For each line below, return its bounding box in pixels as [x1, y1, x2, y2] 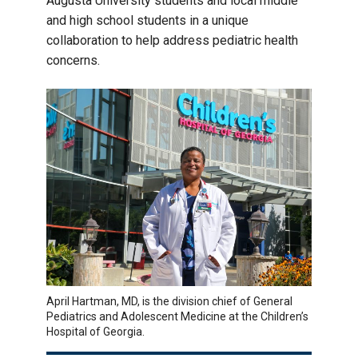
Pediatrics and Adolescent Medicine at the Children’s [46, 309, 308, 323]
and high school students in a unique [46, 13, 249, 28]
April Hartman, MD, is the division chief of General [46, 294, 292, 308]
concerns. [46, 53, 100, 68]
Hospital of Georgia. [46, 324, 145, 338]
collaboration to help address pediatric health [46, 33, 298, 48]
